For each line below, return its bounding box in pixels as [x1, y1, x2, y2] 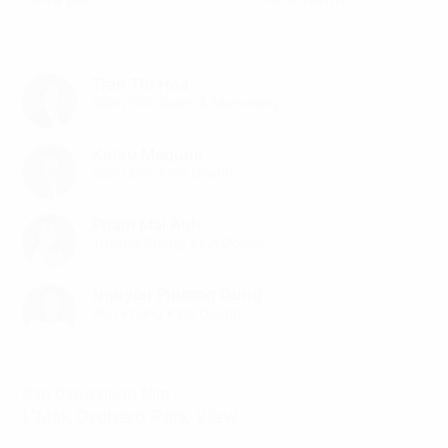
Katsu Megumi [92, 144, 203, 164]
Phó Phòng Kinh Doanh [92, 304, 242, 321]
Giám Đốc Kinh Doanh [92, 164, 234, 181]
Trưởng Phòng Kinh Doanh [92, 234, 265, 251]
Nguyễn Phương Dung [92, 284, 263, 304]
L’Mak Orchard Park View [22, 406, 239, 427]
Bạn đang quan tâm [22, 383, 171, 403]
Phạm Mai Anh [92, 214, 202, 234]
